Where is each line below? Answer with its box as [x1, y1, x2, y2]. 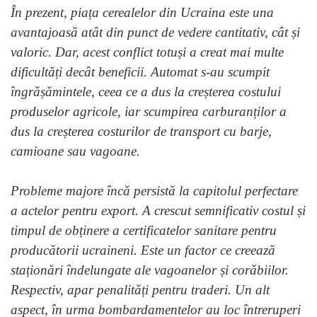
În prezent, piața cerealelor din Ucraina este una [11, 4, 274, 20]
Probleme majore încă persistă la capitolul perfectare [11, 183, 298, 198]
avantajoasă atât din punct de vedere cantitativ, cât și [11, 24, 300, 40]
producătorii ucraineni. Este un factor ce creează [11, 242, 275, 258]
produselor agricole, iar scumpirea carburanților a [11, 103, 287, 119]
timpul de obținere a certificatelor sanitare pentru [11, 222, 277, 238]
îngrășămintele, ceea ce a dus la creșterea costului [11, 83, 281, 99]
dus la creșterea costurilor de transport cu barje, [11, 123, 272, 139]
